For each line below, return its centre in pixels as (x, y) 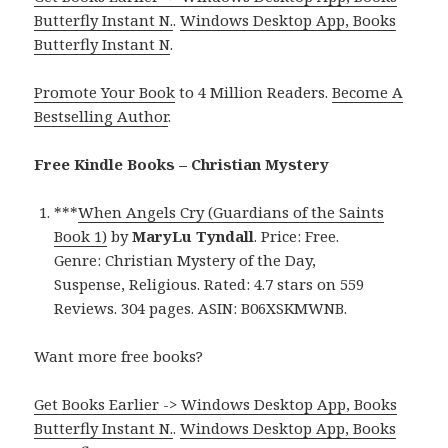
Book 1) (81, 235)
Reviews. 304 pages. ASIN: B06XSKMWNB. (201, 307)
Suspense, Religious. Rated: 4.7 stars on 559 (209, 283)
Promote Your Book (105, 91)
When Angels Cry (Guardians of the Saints (231, 211)
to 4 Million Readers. (254, 91)
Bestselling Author (101, 115)
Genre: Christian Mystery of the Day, (185, 259)
